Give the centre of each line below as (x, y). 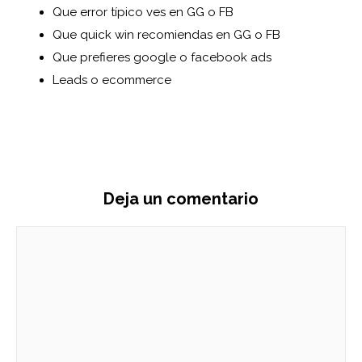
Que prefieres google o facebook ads (162, 58)
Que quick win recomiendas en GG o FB (166, 35)
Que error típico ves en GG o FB (143, 13)
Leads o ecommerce (112, 80)
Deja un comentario (181, 198)
